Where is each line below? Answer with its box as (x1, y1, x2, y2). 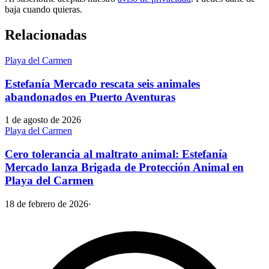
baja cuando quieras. (5, 4, 82, 15)
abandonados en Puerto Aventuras (5, 90, 175, 103)
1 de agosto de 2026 (5, 115, 81, 125)
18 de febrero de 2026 (5, 198, 88, 209)
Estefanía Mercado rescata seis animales (5, 77, 200, 90)
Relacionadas (5, 26, 86, 43)
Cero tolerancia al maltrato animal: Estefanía (5, 148, 228, 161)
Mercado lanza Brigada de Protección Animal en (5, 161, 244, 174)
